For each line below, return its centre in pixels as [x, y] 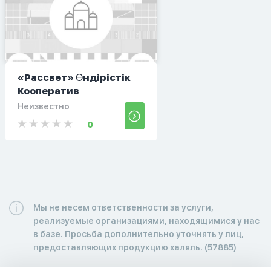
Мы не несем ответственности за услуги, [123, 207]
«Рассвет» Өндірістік [74, 77]
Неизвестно [43, 106]
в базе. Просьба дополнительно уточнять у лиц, [139, 234]
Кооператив [48, 91]
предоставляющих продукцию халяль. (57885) [135, 247]
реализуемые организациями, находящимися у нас [146, 220]
